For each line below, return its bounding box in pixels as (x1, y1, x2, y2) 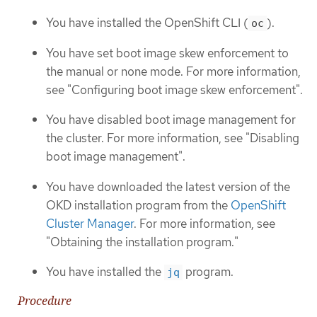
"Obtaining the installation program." (46, 234, 238, 250)
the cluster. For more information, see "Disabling (46, 130, 299, 146)
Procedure (18, 293, 71, 309)
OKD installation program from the (46, 197, 231, 213)
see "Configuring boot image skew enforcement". (46, 81, 303, 98)
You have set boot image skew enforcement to (46, 45, 289, 61)
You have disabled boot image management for (46, 112, 296, 128)
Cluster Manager (46, 215, 134, 231)
